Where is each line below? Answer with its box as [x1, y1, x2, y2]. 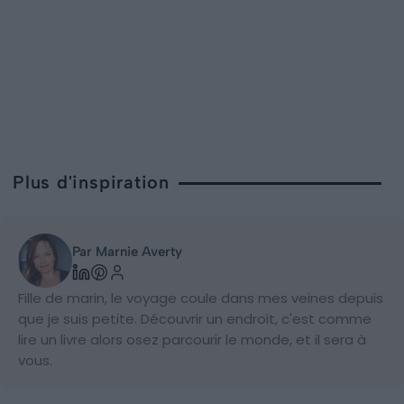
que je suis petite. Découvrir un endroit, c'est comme [18, 309, 372, 329]
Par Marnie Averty [72, 243, 182, 261]
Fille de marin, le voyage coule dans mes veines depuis [18, 289, 383, 308]
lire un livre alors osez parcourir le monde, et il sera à [18, 330, 366, 350]
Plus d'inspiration [13, 171, 170, 194]
